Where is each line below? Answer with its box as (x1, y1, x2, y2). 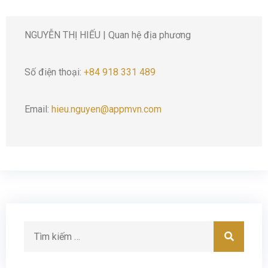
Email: (25, 103, 51, 115)
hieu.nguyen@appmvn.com (51, 103, 162, 115)
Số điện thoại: (25, 66, 84, 78)
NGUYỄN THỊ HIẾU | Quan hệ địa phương (25, 29, 191, 41)
